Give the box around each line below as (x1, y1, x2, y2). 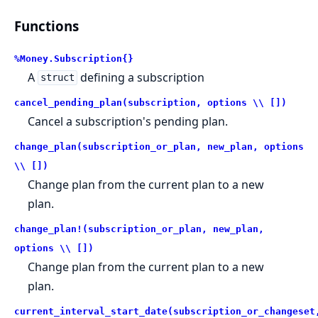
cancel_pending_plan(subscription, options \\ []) (14, 97, 287, 108)
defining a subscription (77, 69, 204, 85)
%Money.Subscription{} (14, 53, 133, 64)
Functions (14, 16, 79, 35)
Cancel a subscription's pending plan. (28, 113, 229, 129)
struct (40, 72, 75, 84)
